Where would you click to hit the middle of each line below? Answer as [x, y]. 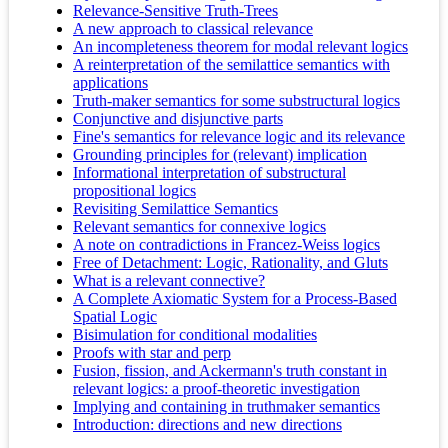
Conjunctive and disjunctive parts [178, 119]
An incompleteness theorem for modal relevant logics [240, 47]
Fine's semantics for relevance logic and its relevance [239, 137]
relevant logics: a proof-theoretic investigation [216, 389]
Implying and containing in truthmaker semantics [226, 407]
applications [110, 83]
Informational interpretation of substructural [209, 173]
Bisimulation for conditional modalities [195, 335]
